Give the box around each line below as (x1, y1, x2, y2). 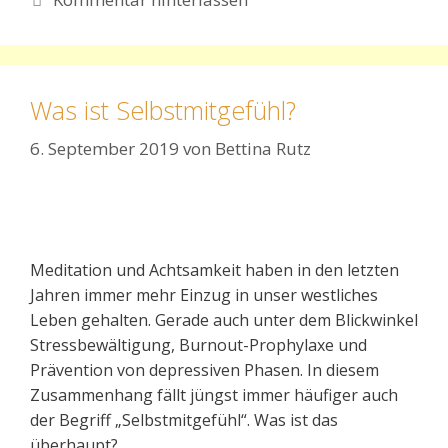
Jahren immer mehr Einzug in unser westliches (30, 283, 378, 306)
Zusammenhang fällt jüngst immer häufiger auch (30, 383, 398, 406)
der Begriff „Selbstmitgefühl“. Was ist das (30, 408, 338, 431)
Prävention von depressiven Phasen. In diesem (30, 358, 379, 381)
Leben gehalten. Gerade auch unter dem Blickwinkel (30, 308, 418, 331)
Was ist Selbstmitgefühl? (30, 93, 296, 128)
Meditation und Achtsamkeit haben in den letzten (30, 258, 399, 281)
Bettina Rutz (215, 136, 311, 160)
